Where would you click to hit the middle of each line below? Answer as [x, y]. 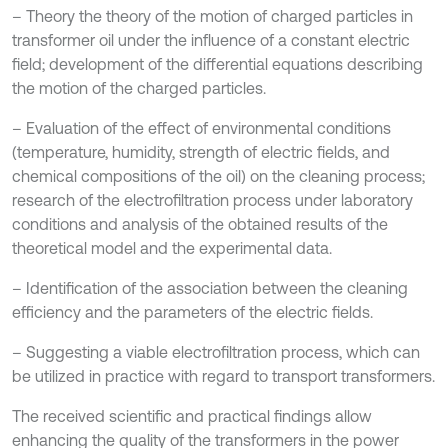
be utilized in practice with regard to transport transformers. [223, 376]
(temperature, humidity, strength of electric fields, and [201, 152]
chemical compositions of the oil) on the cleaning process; [218, 176]
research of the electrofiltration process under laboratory [212, 200]
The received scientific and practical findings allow [192, 416]
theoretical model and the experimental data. [172, 248]
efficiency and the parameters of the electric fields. [192, 312]
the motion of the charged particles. [139, 88]
